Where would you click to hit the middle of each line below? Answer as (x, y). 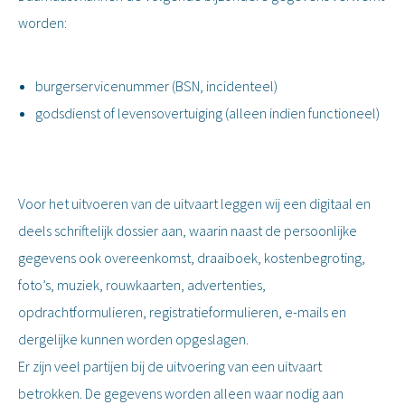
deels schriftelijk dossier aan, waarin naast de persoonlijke (188, 231)
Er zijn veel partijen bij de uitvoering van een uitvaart (170, 366)
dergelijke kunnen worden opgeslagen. (133, 339)
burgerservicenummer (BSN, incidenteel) (156, 86)
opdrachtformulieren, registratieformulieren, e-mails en (182, 312)
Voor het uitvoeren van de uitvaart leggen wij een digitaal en (194, 203)
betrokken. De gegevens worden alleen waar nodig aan (181, 393)
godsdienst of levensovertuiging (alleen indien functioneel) (207, 113)
